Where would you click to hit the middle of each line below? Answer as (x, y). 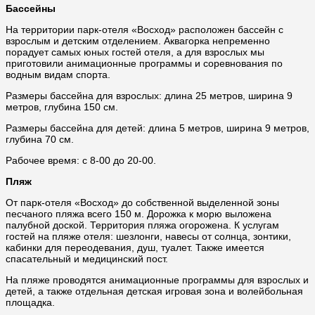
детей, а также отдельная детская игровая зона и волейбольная (154, 291)
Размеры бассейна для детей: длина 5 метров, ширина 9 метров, (157, 128)
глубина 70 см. (40, 140)
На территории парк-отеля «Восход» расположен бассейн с (144, 30)
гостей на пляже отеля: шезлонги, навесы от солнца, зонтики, (148, 237)
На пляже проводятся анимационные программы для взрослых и (157, 280)
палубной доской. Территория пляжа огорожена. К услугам (142, 225)
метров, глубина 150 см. (62, 107)
